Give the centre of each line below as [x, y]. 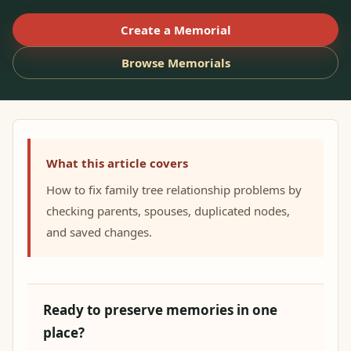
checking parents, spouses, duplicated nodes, [168, 211]
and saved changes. [99, 232]
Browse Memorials [175, 62]
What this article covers [117, 163]
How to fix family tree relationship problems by [174, 190]
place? [64, 333]
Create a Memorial [175, 29]
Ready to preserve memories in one [160, 310]
